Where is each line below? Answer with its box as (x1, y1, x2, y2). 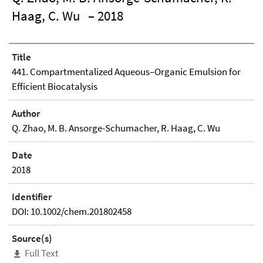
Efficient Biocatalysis (12, 80, 97, 93)
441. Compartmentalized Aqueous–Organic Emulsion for (12, 65, 241, 78)
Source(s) (12, 232, 52, 245)
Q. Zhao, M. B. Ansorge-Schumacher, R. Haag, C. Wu (12, 122, 220, 134)
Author (12, 107, 40, 120)
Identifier (12, 190, 52, 203)
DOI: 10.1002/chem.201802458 (12, 205, 131, 218)
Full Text (25, 247, 59, 259)
